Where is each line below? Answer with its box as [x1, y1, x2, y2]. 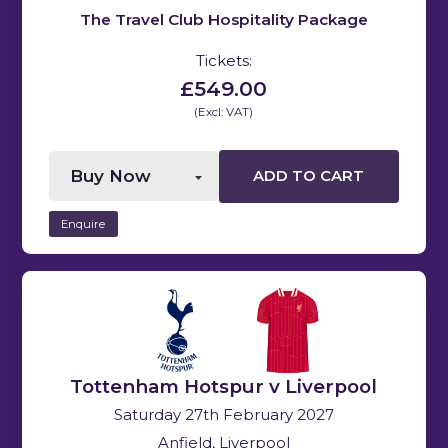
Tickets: [195, 50, 252, 70]
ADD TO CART [253, 167, 365, 186]
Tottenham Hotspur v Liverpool [70, 375, 378, 399]
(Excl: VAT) [194, 104, 254, 119]
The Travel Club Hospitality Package [79, 9, 368, 29]
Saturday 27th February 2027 [113, 406, 334, 425]
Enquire [61, 216, 106, 231]
